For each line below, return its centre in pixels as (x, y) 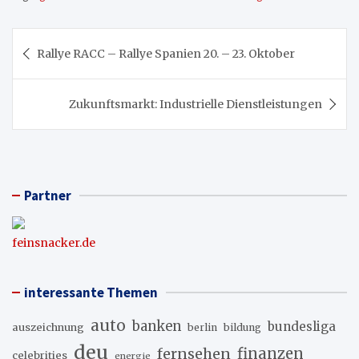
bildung (242, 327)
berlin (202, 327)
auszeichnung (48, 327)
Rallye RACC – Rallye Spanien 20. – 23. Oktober (166, 54)
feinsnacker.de (54, 243)
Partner (48, 196)
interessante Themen (91, 292)
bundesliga (302, 327)
